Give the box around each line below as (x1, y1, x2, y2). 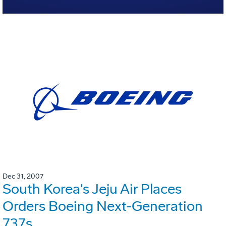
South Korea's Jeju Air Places (3, 181, 182, 198)
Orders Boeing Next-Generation (3, 198, 203, 215)
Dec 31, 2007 (3, 172, 43, 181)
